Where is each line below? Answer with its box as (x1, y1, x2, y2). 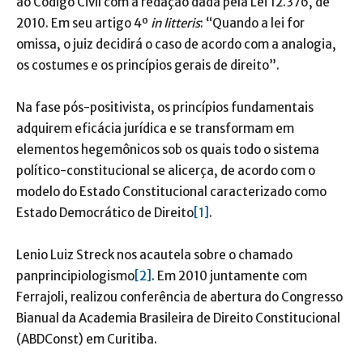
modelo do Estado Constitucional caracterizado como (16, 184, 327, 199)
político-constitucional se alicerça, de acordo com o (16, 163, 315, 178)
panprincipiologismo (16, 268, 135, 284)
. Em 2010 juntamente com (152, 268, 307, 284)
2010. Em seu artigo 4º (16, 15, 151, 31)
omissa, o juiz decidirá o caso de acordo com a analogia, (16, 36, 336, 52)
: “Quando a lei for (200, 15, 305, 31)
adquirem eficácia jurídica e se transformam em (16, 121, 294, 136)
